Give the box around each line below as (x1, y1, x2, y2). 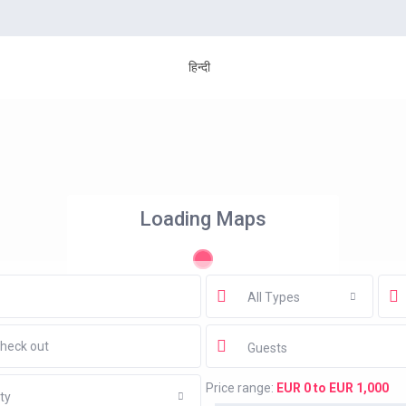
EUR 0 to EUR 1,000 (275, 380, 389, 395)
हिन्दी (188, 60, 211, 75)
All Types (246, 289, 300, 304)
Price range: (205, 380, 274, 395)
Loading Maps (140, 208, 266, 231)
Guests (246, 340, 287, 355)
